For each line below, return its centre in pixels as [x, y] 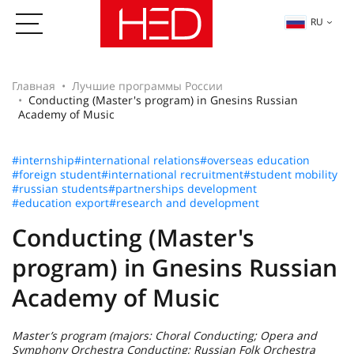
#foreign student [56, 174]
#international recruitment [172, 174]
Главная [34, 86]
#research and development [184, 203]
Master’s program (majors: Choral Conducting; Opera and [164, 335]
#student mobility [290, 174]
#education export [60, 203]
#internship [43, 160]
